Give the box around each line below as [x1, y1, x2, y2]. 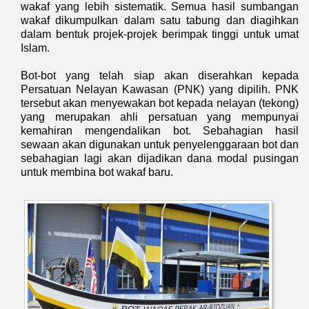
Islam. [21, 41, 50, 54]
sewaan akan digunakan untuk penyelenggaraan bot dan [21, 138, 299, 150]
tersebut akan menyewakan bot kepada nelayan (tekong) [21, 97, 299, 109]
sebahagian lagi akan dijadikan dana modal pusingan [21, 152, 299, 164]
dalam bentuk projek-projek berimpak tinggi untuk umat [21, 28, 299, 40]
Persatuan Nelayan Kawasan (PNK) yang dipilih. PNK [21, 83, 299, 95]
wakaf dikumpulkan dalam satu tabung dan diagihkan [21, 14, 299, 26]
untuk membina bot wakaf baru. [21, 166, 173, 178]
